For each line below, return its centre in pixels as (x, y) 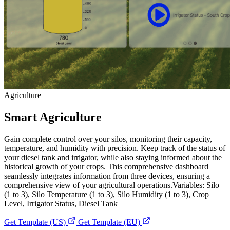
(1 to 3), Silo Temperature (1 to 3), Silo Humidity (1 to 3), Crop (107, 194)
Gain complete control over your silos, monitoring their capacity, (108, 139)
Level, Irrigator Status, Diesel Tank (61, 203)
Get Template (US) (36, 222)
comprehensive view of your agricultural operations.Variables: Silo (112, 185)
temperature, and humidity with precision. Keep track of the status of (115, 148)
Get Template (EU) (110, 222)
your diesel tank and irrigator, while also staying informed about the (113, 157)
